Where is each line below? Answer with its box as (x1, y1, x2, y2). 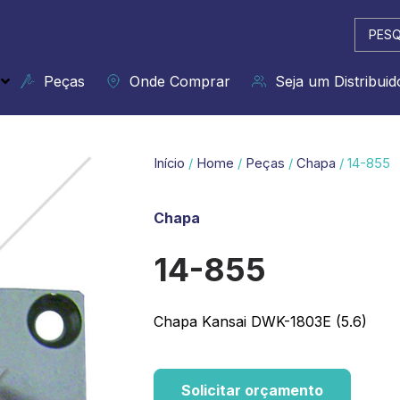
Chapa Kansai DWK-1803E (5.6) (154, 312, 367, 330)
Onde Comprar (121, 72, 230, 90)
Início (154, 155, 185, 171)
